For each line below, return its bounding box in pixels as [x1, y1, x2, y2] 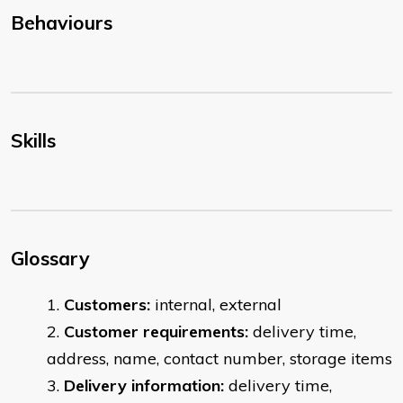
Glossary [11, 246, 90, 271]
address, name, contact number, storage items [47, 348, 392, 370]
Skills [11, 129, 56, 153]
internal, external [150, 294, 282, 316]
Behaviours [11, 11, 112, 35]
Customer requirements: [64, 321, 248, 343]
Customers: [64, 294, 150, 316]
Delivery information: [64, 375, 224, 397]
